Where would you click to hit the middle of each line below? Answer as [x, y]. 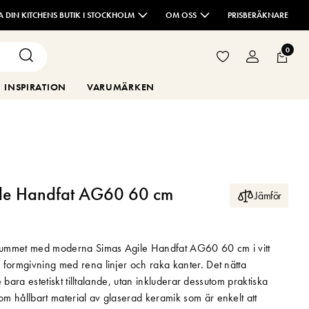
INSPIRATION [35, 87]
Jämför [268, 195]
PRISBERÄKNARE [258, 15]
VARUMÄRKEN [120, 87]
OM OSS [181, 15]
